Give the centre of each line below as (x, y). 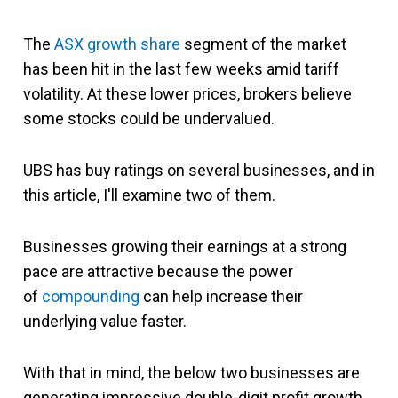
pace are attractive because (123, 271)
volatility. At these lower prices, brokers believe (187, 94)
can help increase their (221, 296)
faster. (162, 321)
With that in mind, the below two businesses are (191, 373)
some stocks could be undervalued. (149, 119)
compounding (91, 296)
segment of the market (263, 44)
